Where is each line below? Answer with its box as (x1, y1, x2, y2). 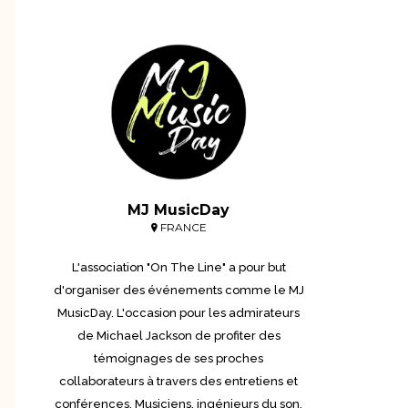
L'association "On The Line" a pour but (71, 260, 286, 274)
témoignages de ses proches (94, 351, 263, 365)
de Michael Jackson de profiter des (76, 328, 280, 342)
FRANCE (157, 219, 207, 234)
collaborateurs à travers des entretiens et (59, 373, 298, 388)
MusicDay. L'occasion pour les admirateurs (57, 305, 300, 320)
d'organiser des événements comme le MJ (53, 282, 304, 297)
